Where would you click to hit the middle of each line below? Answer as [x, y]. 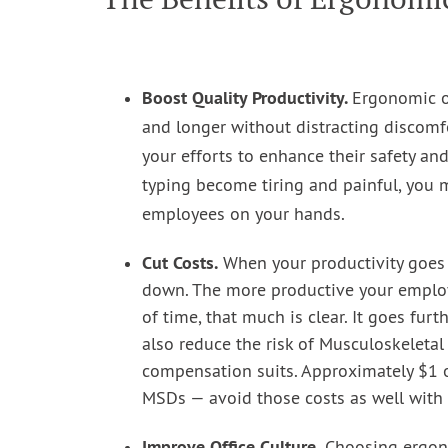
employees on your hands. [243, 215]
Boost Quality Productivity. [247, 97]
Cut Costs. [180, 262]
